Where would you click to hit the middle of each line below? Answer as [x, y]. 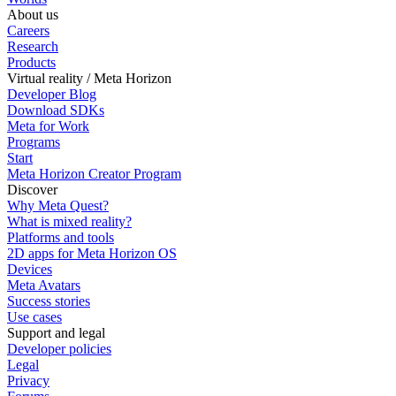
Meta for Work [48, 126]
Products [31, 63]
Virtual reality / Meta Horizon [89, 79]
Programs [34, 142]
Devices [30, 270]
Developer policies [59, 349]
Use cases [34, 317]
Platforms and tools [61, 238]
